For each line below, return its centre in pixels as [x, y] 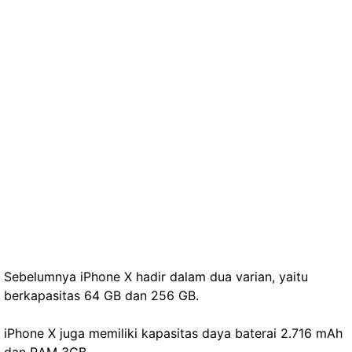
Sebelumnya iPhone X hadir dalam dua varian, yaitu [156, 277]
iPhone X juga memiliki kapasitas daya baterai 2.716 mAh [173, 333]
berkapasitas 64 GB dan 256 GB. [101, 295]
